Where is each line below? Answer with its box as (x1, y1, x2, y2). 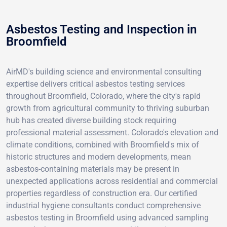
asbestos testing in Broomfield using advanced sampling (6, 212, 209, 222)
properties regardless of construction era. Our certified (6, 188, 197, 198)
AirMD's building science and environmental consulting (6, 66, 202, 77)
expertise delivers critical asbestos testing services (6, 79, 185, 89)
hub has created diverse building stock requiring (6, 115, 176, 125)
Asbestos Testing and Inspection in (6, 22, 197, 36)
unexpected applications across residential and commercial (6, 176, 218, 186)
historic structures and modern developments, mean (6, 152, 191, 162)
